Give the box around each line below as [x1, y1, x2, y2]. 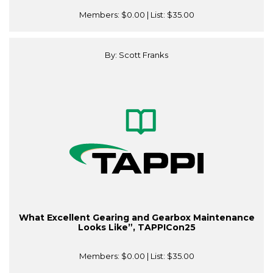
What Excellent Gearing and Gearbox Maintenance [18, 212, 255, 224]
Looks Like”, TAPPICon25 [77, 222, 196, 233]
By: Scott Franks [105, 50, 168, 60]
